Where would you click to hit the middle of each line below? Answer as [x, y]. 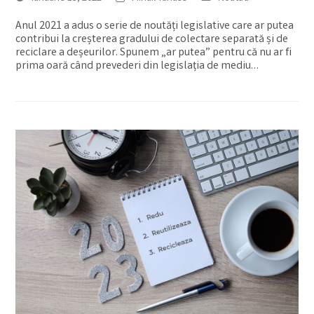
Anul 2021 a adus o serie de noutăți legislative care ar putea [155, 27]
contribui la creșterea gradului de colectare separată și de [152, 40]
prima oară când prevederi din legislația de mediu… [137, 67]
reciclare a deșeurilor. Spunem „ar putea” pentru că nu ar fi [154, 53]
